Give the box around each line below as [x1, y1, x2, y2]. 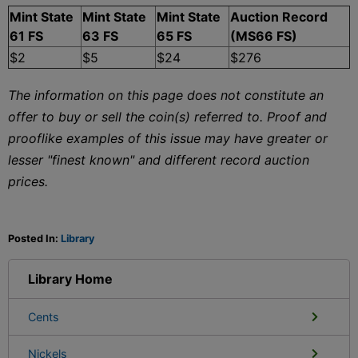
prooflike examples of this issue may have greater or [8, 129, 328, 146]
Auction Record [230, 8, 328, 25]
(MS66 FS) [230, 27, 297, 44]
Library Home [28, 270, 113, 287]
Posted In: [8, 232, 61, 245]
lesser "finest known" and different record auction [8, 151, 309, 168]
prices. [8, 173, 48, 189]
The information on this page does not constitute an [8, 86, 324, 103]
